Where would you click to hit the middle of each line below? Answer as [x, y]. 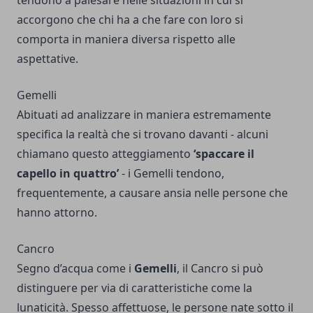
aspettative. [48, 59]
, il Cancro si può [220, 269]
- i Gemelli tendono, [172, 174]
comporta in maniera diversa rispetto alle [126, 39]
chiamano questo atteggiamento [105, 154]
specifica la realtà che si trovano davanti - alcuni [143, 134]
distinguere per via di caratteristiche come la [134, 288]
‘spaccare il [224, 154]
